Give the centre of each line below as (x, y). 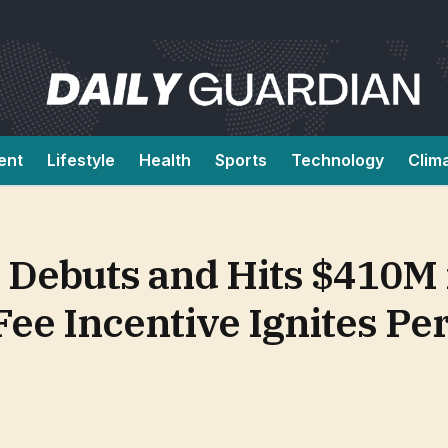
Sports (241, 160)
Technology (337, 160)
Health (165, 160)
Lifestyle (81, 160)
